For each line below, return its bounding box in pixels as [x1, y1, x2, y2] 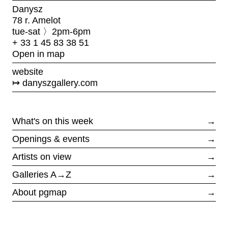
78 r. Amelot [12, 15, 61, 25]
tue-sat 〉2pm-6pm [12, 26, 91, 37]
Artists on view [12, 152, 71, 162]
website [12, 67, 43, 77]
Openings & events [12, 134, 90, 144]
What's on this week [12, 116, 93, 126]
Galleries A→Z [12, 169, 71, 180]
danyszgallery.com [22, 78, 98, 88]
